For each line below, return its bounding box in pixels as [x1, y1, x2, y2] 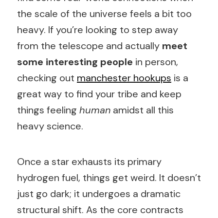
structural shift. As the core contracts [17, 203, 183, 216]
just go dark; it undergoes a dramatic [17, 187, 181, 200]
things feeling [17, 104, 79, 116]
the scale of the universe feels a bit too [17, 7, 192, 20]
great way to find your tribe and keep [17, 88, 182, 100]
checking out [17, 72, 77, 84]
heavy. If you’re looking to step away [17, 23, 178, 36]
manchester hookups [77, 72, 171, 84]
